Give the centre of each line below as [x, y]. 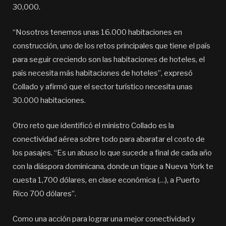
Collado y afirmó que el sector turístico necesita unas [103, 87]
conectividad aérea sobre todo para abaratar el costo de [109, 139]
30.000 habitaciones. [49, 101]
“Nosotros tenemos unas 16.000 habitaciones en [97, 33]
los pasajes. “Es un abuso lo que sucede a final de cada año [112, 153]
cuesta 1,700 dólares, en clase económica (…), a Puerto [106, 180]
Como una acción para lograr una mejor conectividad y [104, 219]
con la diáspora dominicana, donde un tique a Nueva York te [113, 167]
